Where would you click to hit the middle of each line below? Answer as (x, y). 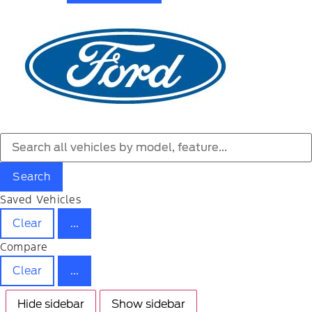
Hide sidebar (51, 304)
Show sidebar (148, 304)
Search (31, 177)
